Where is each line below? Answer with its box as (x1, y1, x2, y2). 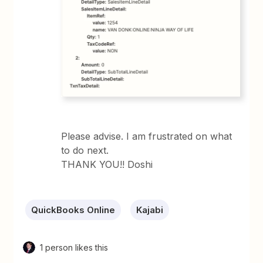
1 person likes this (40, 242, 109, 253)
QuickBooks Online (31, 204, 116, 216)
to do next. (61, 144, 112, 157)
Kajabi (136, 204, 164, 216)
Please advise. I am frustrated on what (61, 130, 232, 143)
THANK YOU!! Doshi (61, 159, 153, 171)
